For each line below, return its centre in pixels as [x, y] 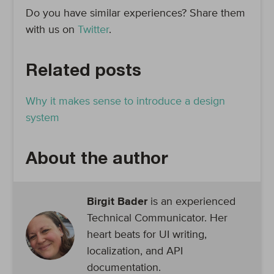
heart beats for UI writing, [147, 235]
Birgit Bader [117, 202]
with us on [52, 30]
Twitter [94, 30]
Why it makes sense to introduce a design [126, 102]
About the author [97, 160]
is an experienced [192, 202]
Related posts [84, 72]
